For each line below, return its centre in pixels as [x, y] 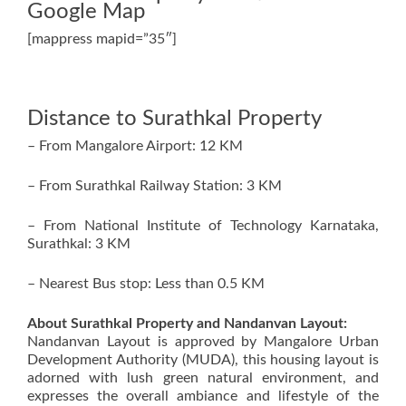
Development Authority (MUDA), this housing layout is [203, 360]
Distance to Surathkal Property [174, 119]
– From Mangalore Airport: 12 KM [135, 146]
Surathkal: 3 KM [79, 244]
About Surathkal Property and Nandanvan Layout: [187, 324]
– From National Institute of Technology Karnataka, [203, 226]
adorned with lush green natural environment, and [203, 378]
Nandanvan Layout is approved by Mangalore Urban [203, 342]
